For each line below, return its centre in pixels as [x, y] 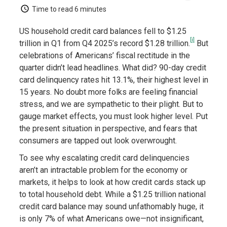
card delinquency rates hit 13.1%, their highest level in [113, 80]
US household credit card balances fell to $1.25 [103, 31]
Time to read [52, 9]
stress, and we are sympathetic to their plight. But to [111, 104]
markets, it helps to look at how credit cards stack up [112, 182]
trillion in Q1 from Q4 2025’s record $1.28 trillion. [104, 44]
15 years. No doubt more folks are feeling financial [108, 92]
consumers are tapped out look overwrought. [98, 141]
